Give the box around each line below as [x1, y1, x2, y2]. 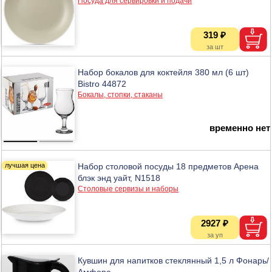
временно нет [209, 122, 270, 133]
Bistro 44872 [78, 78, 127, 89]
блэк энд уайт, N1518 [78, 172, 161, 183]
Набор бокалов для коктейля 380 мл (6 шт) [78, 67, 250, 77]
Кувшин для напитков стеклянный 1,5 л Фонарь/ [78, 255, 270, 265]
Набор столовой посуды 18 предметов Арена [78, 161, 259, 171]
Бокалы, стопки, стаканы [78, 90, 163, 99]
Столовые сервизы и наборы [78, 184, 179, 193]
